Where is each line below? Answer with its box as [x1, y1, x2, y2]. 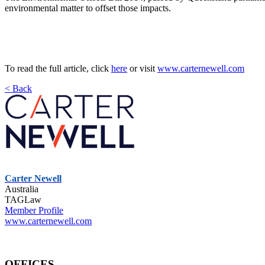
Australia [5, 184, 38, 195]
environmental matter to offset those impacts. [5, 2, 171, 13]
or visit [127, 63, 157, 73]
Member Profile [5, 205, 63, 216]
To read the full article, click [5, 63, 111, 73]
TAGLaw [5, 195, 41, 205]
